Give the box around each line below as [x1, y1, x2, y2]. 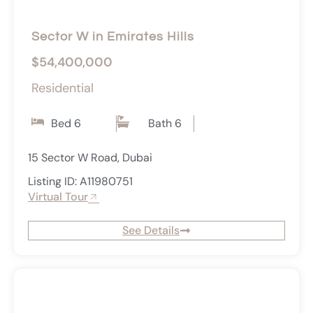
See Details [122, 223, 180, 238]
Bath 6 [148, 116, 182, 131]
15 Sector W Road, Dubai [28, 150, 152, 166]
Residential [31, 80, 94, 97]
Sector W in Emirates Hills [31, 30, 194, 44]
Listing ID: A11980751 [28, 174, 133, 189]
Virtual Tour [28, 189, 88, 205]
